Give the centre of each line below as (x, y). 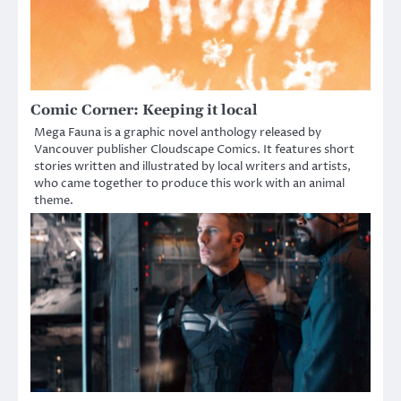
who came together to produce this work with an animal (189, 183)
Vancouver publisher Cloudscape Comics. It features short (194, 149)
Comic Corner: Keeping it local (144, 110)
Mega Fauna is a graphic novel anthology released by (178, 132)
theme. (54, 200)
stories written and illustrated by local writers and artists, (192, 166)
